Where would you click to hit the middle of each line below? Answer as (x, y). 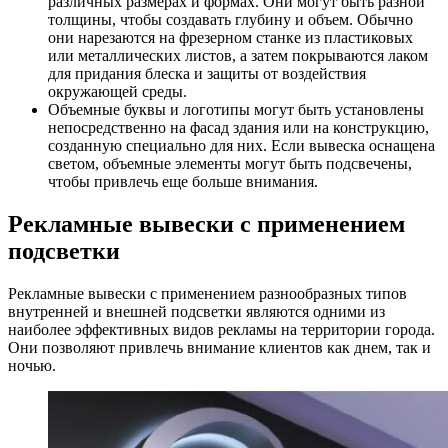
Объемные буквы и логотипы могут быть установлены (236, 110)
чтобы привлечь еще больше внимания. (183, 182)
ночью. (32, 365)
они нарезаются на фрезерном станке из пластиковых (230, 38)
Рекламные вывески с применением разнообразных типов (207, 293)
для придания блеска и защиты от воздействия (207, 74)
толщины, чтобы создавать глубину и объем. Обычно (230, 20)
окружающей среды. (117, 92)
